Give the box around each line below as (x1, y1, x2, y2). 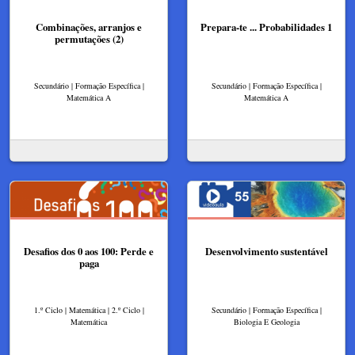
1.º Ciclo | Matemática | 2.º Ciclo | (33, 304, 144, 315)
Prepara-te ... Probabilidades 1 (200, 20, 332, 35)
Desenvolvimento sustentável (204, 244, 328, 259)
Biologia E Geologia (233, 316, 300, 327)
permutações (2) (54, 32, 124, 47)
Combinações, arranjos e (36, 20, 142, 35)
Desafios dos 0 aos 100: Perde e (24, 244, 154, 259)
